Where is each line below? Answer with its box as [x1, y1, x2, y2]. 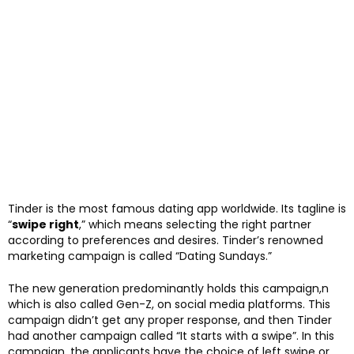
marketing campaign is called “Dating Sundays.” [8, 248, 272, 265]
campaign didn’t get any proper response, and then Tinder [8, 312, 332, 329]
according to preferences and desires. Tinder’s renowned [8, 232, 323, 249]
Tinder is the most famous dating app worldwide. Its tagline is [8, 201, 346, 217]
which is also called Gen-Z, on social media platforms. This [8, 296, 330, 313]
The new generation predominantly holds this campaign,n [8, 281, 329, 297]
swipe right [12, 217, 79, 233]
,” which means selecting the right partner [79, 217, 311, 233]
